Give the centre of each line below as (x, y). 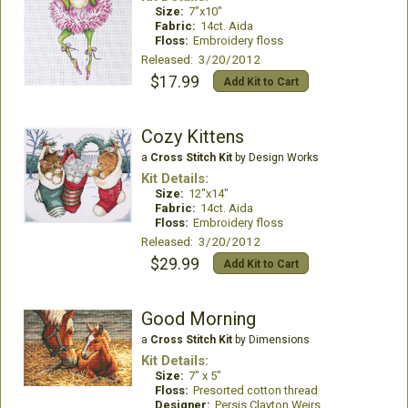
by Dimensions (270, 340)
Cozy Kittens (192, 137)
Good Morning (198, 319)
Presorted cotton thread (255, 390)
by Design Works (275, 158)
